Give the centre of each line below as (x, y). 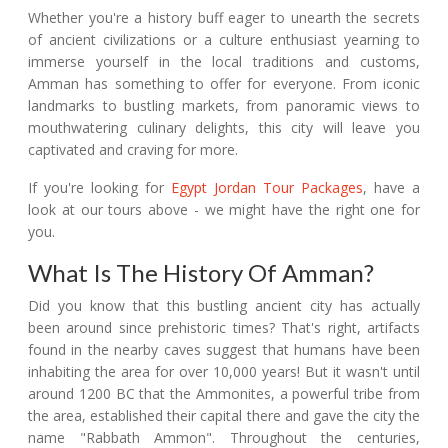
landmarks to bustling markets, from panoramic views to (224, 106)
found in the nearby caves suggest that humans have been (224, 350)
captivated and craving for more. (133, 150)
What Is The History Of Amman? (201, 273)
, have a (391, 188)
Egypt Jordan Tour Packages (267, 188)
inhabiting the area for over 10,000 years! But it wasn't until (224, 372)
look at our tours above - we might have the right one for (224, 210)
